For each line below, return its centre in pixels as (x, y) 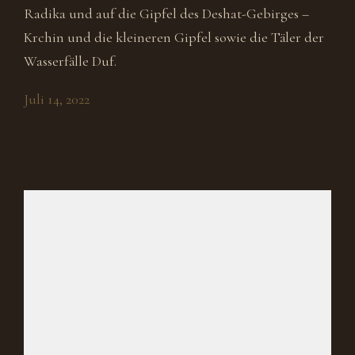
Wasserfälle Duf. (70, 61)
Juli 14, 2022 (57, 99)
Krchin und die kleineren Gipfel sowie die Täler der (174, 37)
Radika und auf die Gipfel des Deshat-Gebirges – (166, 13)
